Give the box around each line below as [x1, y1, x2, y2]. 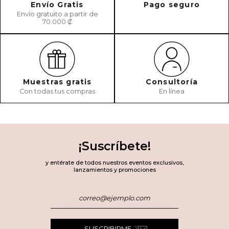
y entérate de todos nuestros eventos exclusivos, [45, 158, 184, 166]
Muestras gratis [22, 77, 92, 87]
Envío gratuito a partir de [16, 10, 98, 18]
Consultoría [145, 77, 198, 87]
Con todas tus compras [19, 87, 95, 96]
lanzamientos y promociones [73, 166, 156, 173]
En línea [159, 87, 185, 96]
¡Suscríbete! [78, 139, 151, 153]
